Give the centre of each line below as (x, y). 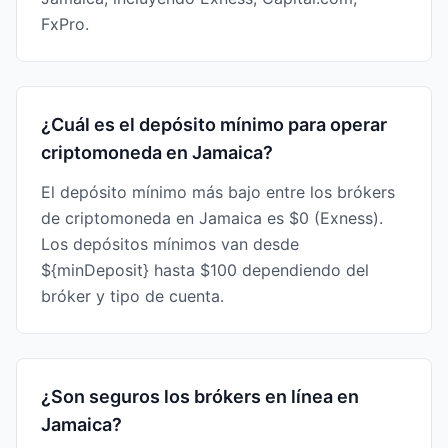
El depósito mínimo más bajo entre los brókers (218, 192)
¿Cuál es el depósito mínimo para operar (214, 124)
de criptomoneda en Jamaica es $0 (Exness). (212, 218)
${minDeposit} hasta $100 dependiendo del (205, 270)
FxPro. (65, 24)
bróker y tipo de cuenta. (132, 296)
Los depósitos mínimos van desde (170, 244)
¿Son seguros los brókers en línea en (200, 396)
